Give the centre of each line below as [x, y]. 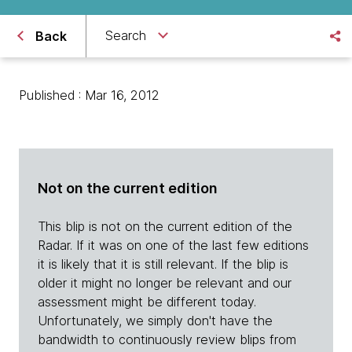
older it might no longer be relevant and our [165, 283]
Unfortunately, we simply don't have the [155, 321]
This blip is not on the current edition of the [165, 227]
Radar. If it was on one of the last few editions [173, 246]
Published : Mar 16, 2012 [89, 95]
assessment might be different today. [147, 302]
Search [126, 35]
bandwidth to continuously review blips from [167, 340]
